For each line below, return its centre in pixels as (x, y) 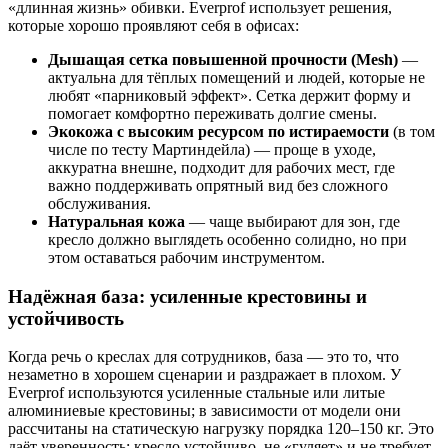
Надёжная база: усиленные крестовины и (187, 296)
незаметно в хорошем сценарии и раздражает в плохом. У (204, 375)
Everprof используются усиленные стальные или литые (196, 393)
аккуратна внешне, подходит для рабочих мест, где (221, 167)
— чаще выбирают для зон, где (292, 221)
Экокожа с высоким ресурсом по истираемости (218, 131)
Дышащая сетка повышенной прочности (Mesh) (223, 59)
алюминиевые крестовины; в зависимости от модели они (204, 411)
